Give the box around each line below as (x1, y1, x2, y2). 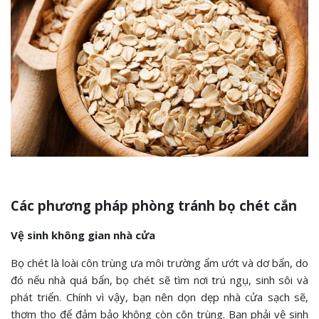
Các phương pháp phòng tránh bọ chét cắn (11, 196, 297, 214)
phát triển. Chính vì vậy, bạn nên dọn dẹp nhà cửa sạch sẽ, (11, 289, 308, 304)
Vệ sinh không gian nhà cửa (11, 227, 155, 242)
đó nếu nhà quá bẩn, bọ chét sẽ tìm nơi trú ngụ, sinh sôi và (11, 272, 308, 287)
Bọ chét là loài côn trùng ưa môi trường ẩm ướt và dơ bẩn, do (11, 255, 308, 270)
